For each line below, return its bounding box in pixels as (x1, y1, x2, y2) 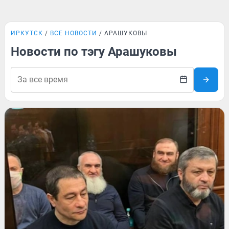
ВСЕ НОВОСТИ (50, 30, 97, 37)
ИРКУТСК (11, 30, 43, 37)
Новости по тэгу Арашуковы (11, 44, 177, 59)
